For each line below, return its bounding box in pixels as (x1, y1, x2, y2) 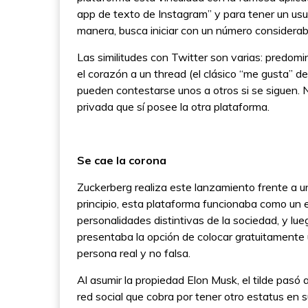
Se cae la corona (77, 153, 166, 168)
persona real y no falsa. (77, 246, 193, 261)
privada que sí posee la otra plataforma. (77, 100, 269, 114)
